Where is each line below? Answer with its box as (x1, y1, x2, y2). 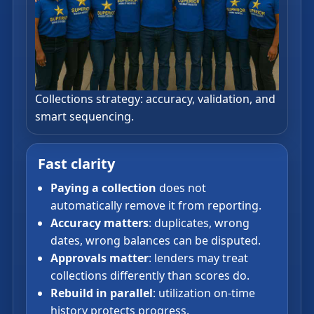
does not (156, 179, 206, 196)
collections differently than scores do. (50, 267, 250, 283)
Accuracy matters (50, 214, 149, 231)
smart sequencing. (35, 108, 134, 124)
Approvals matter (50, 250, 149, 266)
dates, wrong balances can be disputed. (50, 232, 261, 248)
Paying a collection (50, 179, 156, 196)
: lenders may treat (149, 250, 248, 266)
